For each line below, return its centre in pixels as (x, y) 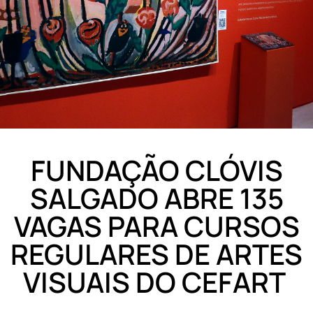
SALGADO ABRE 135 (156, 198)
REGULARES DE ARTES (156, 254)
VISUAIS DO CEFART (156, 282)
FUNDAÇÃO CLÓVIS (156, 170)
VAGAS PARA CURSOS (156, 226)
